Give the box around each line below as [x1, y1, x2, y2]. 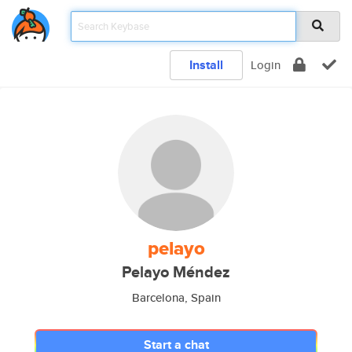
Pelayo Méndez [122, 261, 230, 284]
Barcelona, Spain [131, 289, 221, 306]
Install [189, 56, 223, 74]
